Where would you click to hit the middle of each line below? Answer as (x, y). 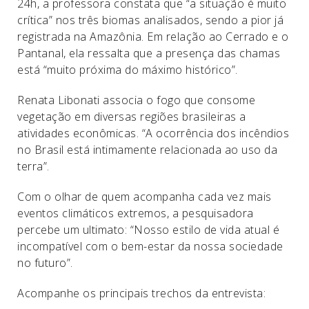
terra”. (33, 166)
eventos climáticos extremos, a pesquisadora (136, 213)
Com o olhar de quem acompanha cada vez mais (144, 197)
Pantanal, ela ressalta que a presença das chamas (149, 53)
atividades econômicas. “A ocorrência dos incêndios (153, 133)
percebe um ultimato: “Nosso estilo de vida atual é (148, 230)
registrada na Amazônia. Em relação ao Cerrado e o (153, 37)
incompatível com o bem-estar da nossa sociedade (150, 246)
